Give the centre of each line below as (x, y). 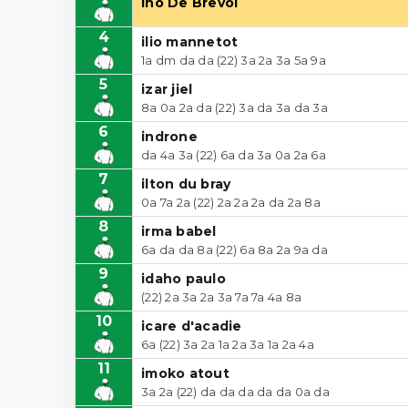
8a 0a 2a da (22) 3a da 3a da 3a (235, 107)
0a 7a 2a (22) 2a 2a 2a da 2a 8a (231, 202)
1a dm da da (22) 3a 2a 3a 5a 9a (234, 60)
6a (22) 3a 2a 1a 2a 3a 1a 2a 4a (228, 344)
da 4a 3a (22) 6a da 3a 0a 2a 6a (234, 154)
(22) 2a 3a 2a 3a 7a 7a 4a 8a (221, 296)
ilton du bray (186, 184)
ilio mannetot (190, 41)
